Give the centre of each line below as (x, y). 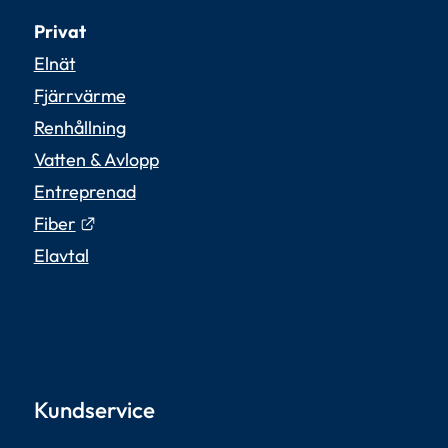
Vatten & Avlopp (96, 159)
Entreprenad (84, 191)
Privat (59, 31)
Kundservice (94, 410)
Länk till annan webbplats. (198, 222)
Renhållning (79, 127)
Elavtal (61, 255)
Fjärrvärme (79, 95)
